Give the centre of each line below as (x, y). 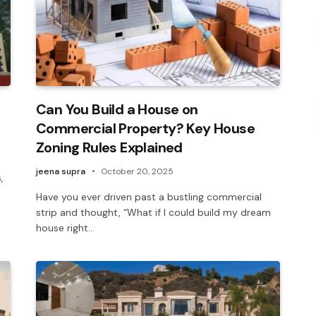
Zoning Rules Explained (109, 147)
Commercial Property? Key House (145, 128)
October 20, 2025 (137, 171)
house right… (65, 227)
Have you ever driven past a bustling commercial (149, 196)
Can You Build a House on (117, 109)
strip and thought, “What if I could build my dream (153, 212)
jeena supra (61, 171)
